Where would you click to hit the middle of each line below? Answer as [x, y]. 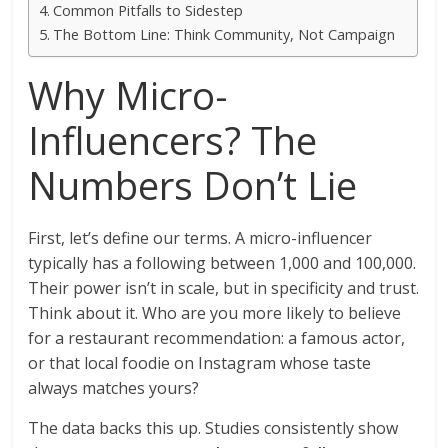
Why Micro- [128, 95]
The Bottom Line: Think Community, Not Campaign [224, 35]
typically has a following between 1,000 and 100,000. [222, 263]
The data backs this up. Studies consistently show [213, 428]
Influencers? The [173, 140]
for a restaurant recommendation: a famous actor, [217, 338]
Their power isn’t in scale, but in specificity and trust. [224, 288]
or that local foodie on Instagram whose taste [200, 363]
